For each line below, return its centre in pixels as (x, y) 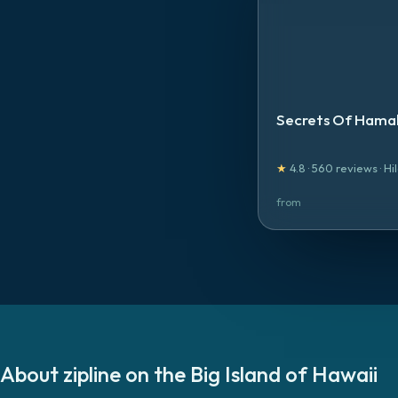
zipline (92, 374)
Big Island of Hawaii (284, 374)
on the (155, 374)
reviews (355, 168)
